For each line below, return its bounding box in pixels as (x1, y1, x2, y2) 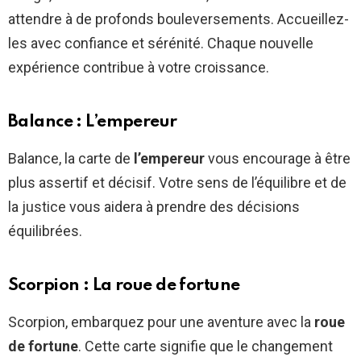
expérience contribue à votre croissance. (8, 58, 269, 76)
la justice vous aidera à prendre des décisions (8, 197, 300, 215)
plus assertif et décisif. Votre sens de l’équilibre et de (8, 173, 346, 191)
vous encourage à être (205, 149, 351, 167)
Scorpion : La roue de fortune (8, 276, 240, 294)
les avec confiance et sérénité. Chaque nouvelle (8, 34, 313, 52)
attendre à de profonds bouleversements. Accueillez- (8, 10, 349, 27)
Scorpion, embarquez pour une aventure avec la (8, 313, 314, 330)
